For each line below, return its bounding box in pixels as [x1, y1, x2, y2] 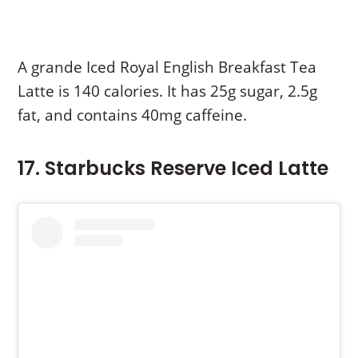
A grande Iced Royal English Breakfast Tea [18, 56, 317, 78]
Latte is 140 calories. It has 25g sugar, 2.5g [18, 80, 318, 101]
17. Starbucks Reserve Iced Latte [18, 154, 329, 181]
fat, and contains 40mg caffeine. [18, 104, 248, 125]
